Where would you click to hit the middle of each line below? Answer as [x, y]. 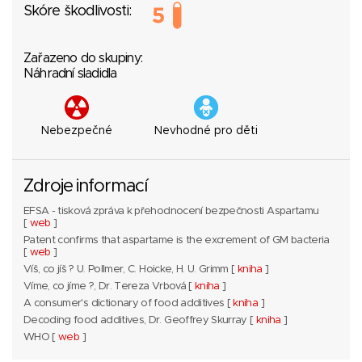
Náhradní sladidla [70, 74]
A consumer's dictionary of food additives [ [128, 303]
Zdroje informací [85, 187]
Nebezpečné [77, 131]
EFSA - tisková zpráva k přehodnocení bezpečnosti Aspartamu [171, 211]
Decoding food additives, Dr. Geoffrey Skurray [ [140, 320]
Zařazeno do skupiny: [83, 58]
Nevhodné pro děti [206, 131]
